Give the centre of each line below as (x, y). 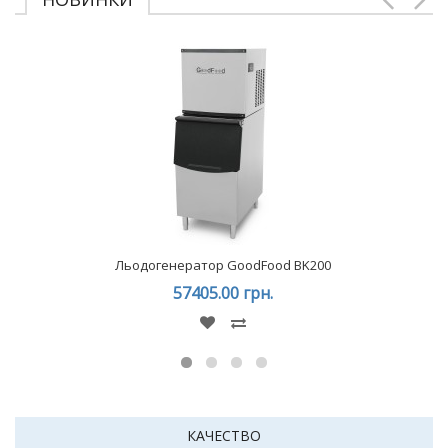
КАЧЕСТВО (224, 435)
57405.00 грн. (222, 293)
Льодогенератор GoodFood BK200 (222, 265)
